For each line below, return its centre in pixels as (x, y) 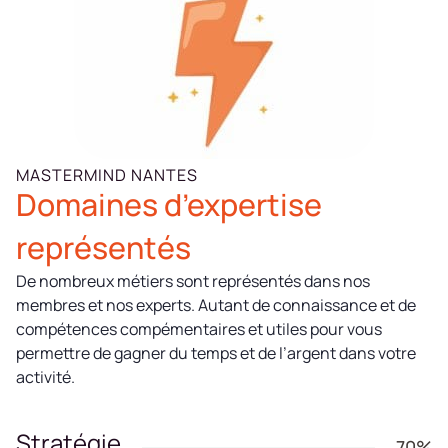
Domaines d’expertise (169, 205)
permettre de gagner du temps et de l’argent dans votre (216, 353)
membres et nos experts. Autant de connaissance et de (216, 305)
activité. (45, 377)
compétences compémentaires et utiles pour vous (199, 329)
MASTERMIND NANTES (107, 175)
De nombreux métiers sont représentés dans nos (193, 281)
